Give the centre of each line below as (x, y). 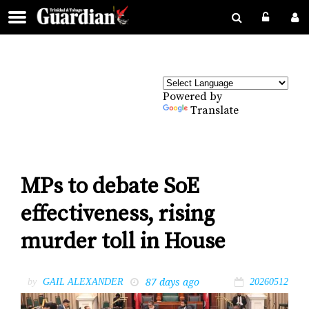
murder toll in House (123, 242)
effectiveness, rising (118, 215)
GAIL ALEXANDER (83, 281)
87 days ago (172, 281)
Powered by (192, 97)
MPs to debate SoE (110, 187)
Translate (215, 110)
